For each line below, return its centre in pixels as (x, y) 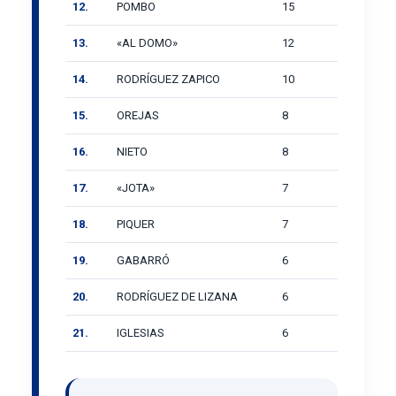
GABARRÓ (143, 260)
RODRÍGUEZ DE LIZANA (177, 296)
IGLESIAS (141, 332)
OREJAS (138, 115)
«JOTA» (136, 187)
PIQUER (136, 224)
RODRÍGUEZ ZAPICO (168, 79)
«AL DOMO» (147, 42)
